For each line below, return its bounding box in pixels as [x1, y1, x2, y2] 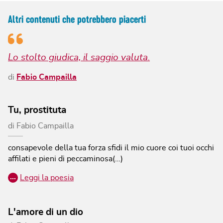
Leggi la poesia [20, 174, 74, 182]
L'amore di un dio [8, 208, 83, 218]
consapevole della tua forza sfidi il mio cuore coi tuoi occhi [8, 144, 214, 152]
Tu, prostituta [8, 106, 66, 115]
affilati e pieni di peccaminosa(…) [8, 155, 123, 163]
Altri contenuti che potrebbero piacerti [8, 13, 146, 25]
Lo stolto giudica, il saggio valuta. [8, 53, 150, 63]
